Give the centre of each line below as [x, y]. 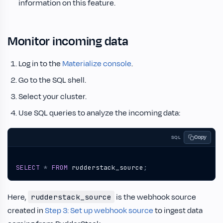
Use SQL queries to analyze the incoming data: [99, 113]
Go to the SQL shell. [52, 80]
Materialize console [97, 64]
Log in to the [40, 64]
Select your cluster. [53, 97]
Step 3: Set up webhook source [99, 211]
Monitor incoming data [68, 42]
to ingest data [178, 211]
